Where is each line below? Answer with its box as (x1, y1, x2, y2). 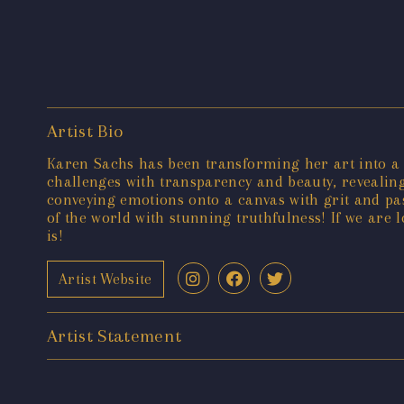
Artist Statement (47, 326, 182, 347)
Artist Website (59, 270, 152, 288)
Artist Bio (47, 121, 124, 142)
